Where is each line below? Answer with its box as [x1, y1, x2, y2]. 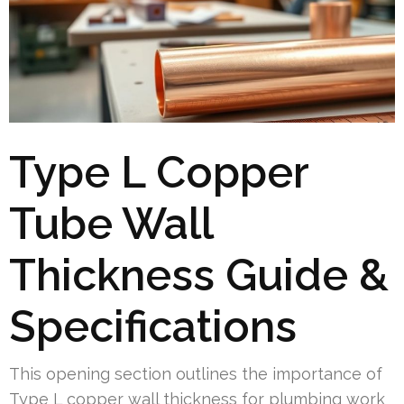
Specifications [9, 300, 297, 352]
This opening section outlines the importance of [9, 363, 382, 383]
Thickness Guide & [9, 249, 389, 300]
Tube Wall [9, 197, 213, 249]
